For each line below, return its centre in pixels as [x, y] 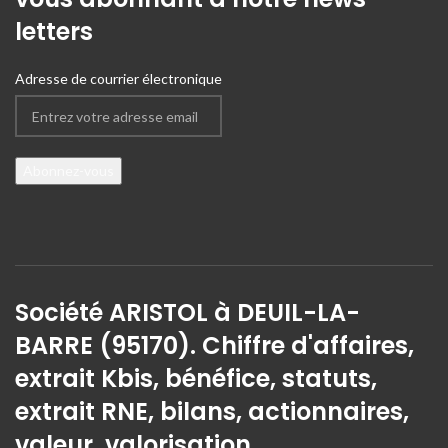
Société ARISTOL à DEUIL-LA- [187, 313]
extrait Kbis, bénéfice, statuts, [196, 379]
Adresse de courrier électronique [118, 79]
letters [54, 32]
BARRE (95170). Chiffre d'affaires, [214, 346]
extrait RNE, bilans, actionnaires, [212, 412]
